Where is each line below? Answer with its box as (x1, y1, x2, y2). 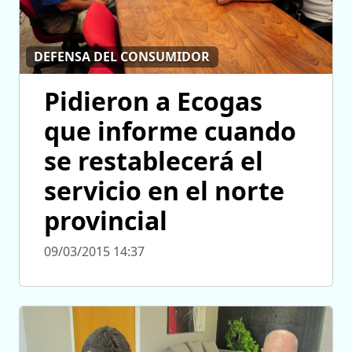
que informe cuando (44, 114, 296, 148)
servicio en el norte (44, 174, 284, 207)
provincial (44, 203, 167, 237)
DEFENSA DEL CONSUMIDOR (34, 48, 211, 66)
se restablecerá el (44, 144, 263, 178)
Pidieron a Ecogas (44, 84, 262, 118)
